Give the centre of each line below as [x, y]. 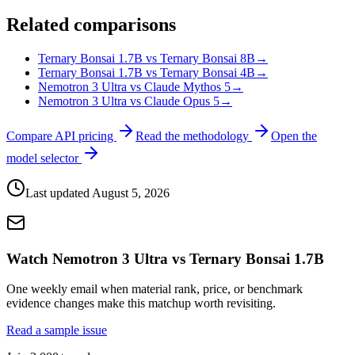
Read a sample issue [57, 330]
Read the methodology [194, 136]
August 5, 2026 [131, 193]
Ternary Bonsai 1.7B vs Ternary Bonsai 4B [147, 73]
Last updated [59, 193]
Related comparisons [91, 25]
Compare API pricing [61, 136]
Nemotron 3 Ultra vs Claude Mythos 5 [134, 87]
